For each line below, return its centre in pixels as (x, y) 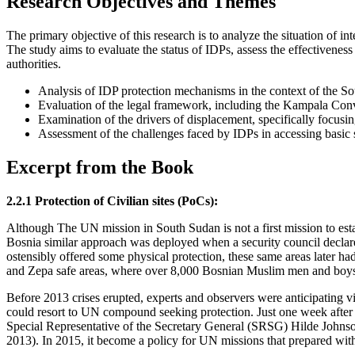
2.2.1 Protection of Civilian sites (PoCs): (112, 201)
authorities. (34, 64)
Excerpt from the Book (100, 168)
